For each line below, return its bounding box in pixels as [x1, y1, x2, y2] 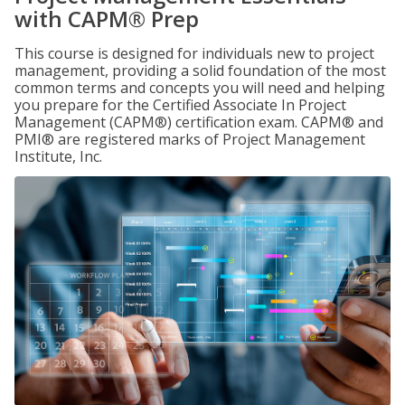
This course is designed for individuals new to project [14, 43, 374, 63]
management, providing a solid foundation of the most [14, 61, 386, 80]
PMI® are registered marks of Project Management [14, 129, 365, 149]
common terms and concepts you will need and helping [14, 78, 385, 98]
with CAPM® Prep [14, 4, 199, 33]
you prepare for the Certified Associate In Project [14, 95, 346, 115]
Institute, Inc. [14, 146, 102, 166]
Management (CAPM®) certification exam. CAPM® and [14, 112, 383, 132]
